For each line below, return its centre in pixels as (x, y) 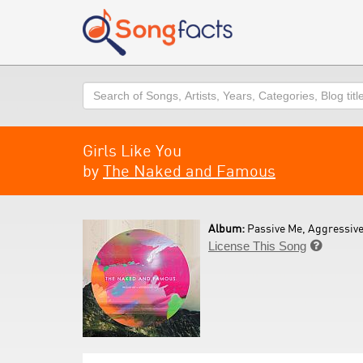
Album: (228, 228)
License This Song (257, 246)
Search (102, 90)
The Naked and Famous (189, 171)
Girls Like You (132, 150)
